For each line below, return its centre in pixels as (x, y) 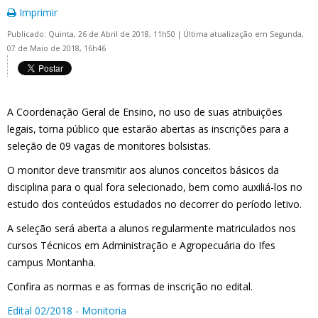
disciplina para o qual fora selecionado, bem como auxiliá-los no (155, 187)
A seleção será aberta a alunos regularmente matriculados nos (152, 228)
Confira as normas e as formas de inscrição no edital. (130, 286)
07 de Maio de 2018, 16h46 (56, 48)
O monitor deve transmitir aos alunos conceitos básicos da (143, 170)
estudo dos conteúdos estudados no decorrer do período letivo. (154, 204)
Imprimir (37, 12)
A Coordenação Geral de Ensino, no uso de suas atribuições (145, 112)
